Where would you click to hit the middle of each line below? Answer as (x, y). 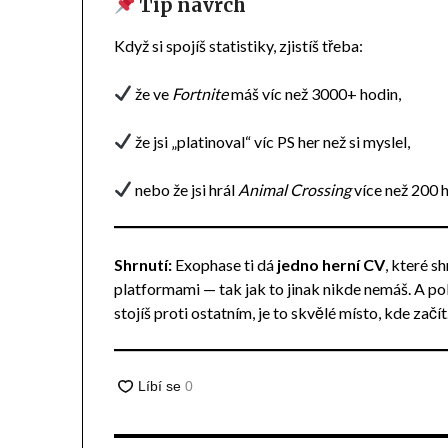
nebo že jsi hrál (185, 189)
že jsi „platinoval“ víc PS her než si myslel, (271, 141)
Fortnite (200, 93)
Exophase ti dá (225, 264)
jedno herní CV (331, 264)
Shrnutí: (143, 264)
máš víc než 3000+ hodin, (315, 93)
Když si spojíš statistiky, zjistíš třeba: (239, 45)
